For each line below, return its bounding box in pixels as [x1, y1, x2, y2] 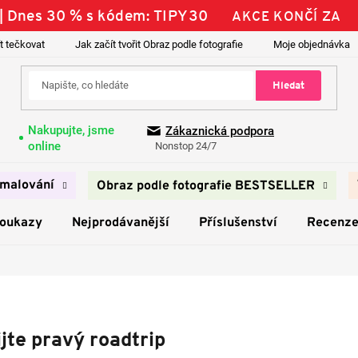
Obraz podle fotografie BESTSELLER [97, 178, 315, 194]
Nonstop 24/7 [155, 140, 217, 153]
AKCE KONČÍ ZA [232, 6, 341, 25]
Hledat [272, 78, 304, 93]
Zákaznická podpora [165, 124, 274, 139]
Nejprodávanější [71, 215, 169, 231]
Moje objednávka [273, 38, 350, 50]
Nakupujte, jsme [27, 122, 114, 137]
